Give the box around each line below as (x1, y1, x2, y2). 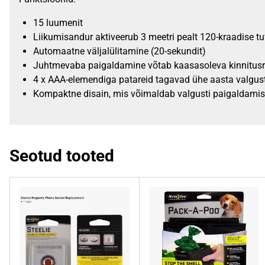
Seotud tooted (9, 146, 114, 166)
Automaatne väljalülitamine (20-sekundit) (33, 46, 206, 57)
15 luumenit (33, 17, 83, 28)
